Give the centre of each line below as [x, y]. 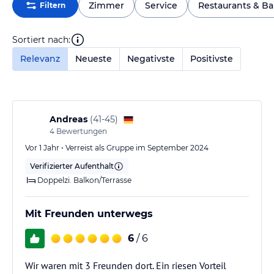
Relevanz [40, 59]
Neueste [94, 59]
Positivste [212, 59]
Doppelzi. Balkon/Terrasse [84, 180]
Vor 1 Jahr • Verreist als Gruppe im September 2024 [117, 148]
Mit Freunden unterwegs [89, 214]
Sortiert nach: [41, 39]
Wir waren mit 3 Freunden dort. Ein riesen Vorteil [126, 265]
